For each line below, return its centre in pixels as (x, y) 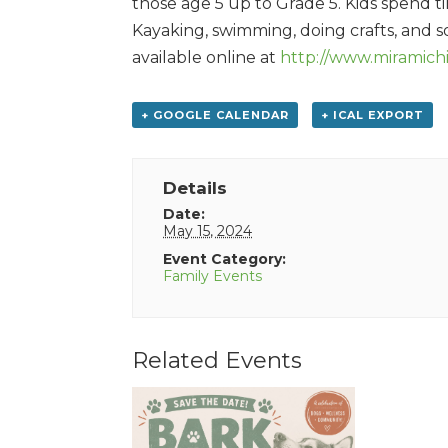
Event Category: (225, 258)
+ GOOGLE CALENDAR (215, 114)
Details (195, 187)
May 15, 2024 (208, 230)
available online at (206, 57)
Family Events (213, 275)
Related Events (217, 359)
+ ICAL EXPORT (372, 114)
